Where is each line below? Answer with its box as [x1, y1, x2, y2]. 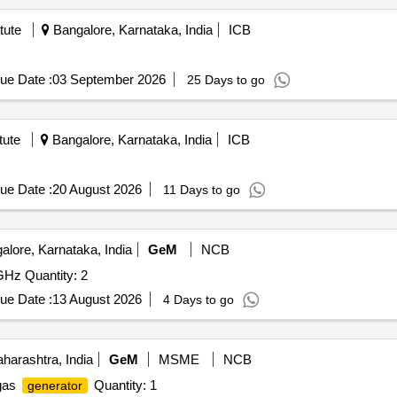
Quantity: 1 [90, 378, 157, 393]
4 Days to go [162, 292, 234, 307]
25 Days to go [186, 73, 265, 87]
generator [27, 378, 82, 393]
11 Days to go [162, 183, 240, 197]
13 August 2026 [51, 292, 142, 307]
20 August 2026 [51, 182, 142, 197]
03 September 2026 [51, 72, 166, 87]
